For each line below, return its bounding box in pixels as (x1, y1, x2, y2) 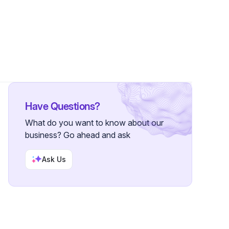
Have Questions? (25, 100, 100, 112)
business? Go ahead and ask (25, 130, 130, 140)
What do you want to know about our (25, 118, 164, 128)
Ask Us (42, 155, 66, 164)
